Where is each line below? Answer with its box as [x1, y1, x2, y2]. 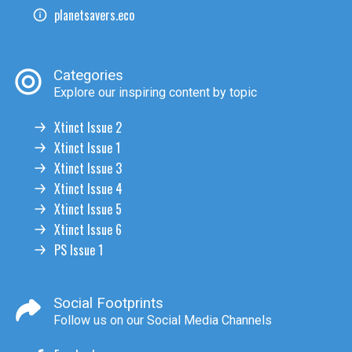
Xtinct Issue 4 [54, 179, 123, 199]
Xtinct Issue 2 [54, 118, 122, 137]
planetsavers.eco [54, 5, 134, 25]
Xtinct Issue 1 [54, 138, 120, 158]
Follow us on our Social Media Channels [53, 313, 272, 328]
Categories [53, 67, 123, 85]
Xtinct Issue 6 [54, 220, 122, 240]
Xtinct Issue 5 [54, 200, 122, 219]
